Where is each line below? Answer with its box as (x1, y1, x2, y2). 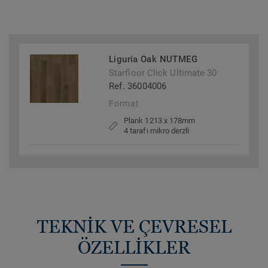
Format (109, 99, 139, 109)
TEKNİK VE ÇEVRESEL (36, 216, 232, 237)
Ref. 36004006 (109, 81, 167, 92)
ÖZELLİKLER (78, 237, 190, 258)
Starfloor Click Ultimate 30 (109, 68, 217, 79)
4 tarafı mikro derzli (124, 126, 190, 136)
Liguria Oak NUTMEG (109, 54, 197, 65)
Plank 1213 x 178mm (124, 116, 196, 126)
